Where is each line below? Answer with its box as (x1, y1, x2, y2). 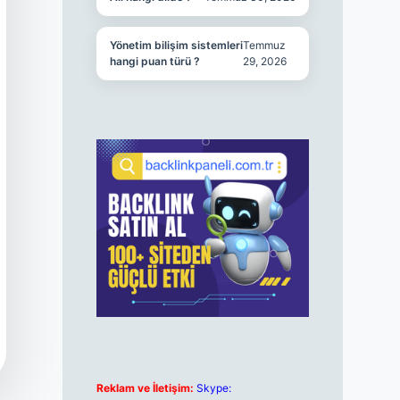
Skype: (196, 381, 231, 396)
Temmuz (243, 38, 287, 52)
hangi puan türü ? (109, 54, 200, 68)
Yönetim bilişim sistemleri (109, 38, 243, 52)
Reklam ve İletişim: (96, 381, 194, 396)
